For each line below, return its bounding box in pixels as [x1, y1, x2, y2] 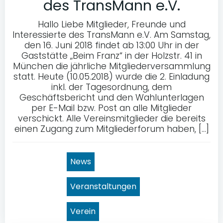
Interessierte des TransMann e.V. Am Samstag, [12, 29, 211, 41]
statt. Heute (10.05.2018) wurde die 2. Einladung [13, 71, 210, 83]
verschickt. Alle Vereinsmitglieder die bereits [17, 112, 206, 125]
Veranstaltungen [70, 181, 136, 193]
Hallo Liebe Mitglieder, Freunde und [37, 18, 186, 31]
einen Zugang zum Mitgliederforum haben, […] [14, 123, 209, 135]
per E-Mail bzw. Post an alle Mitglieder [31, 102, 192, 114]
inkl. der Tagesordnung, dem [51, 81, 172, 94]
